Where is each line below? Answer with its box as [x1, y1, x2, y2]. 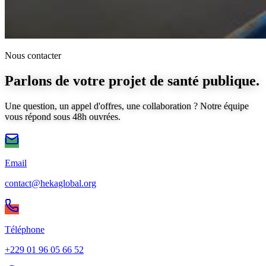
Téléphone [5, 224, 45, 235]
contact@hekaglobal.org [5, 178, 96, 188]
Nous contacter [5, 50, 61, 61]
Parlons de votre [5, 72, 109, 88]
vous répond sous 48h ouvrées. [5, 111, 121, 122]
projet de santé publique [109, 72, 256, 88]
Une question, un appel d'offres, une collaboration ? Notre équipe [5, 100, 249, 111]
